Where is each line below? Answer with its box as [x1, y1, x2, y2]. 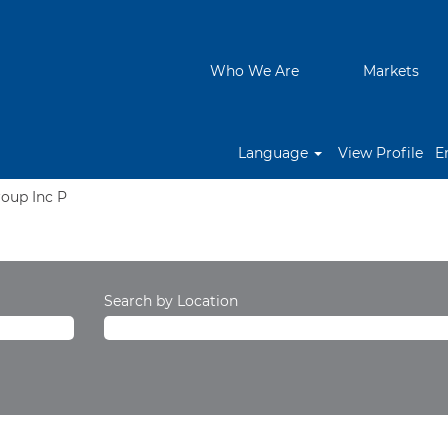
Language [237, 144, 312, 162]
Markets [363, 62, 419, 80]
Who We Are [210, 62, 299, 80]
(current [66, 187, 123, 205]
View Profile [338, 144, 424, 162]
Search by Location [104, 292, 238, 310]
